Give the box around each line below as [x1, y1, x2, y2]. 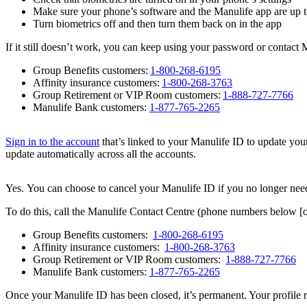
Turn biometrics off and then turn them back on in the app [33, 18, 282, 30]
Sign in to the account [5, 136, 99, 148]
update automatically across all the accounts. [5, 148, 196, 160]
